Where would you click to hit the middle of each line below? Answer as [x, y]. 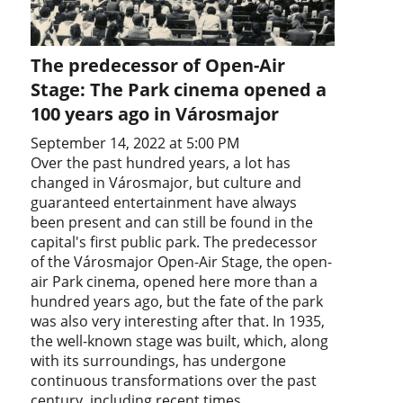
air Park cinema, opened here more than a [175, 282]
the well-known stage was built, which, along [180, 341]
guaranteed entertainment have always [164, 203]
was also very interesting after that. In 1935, [178, 322]
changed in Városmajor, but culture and [166, 183]
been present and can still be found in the [172, 223]
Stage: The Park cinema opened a [179, 90]
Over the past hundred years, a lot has [161, 163]
